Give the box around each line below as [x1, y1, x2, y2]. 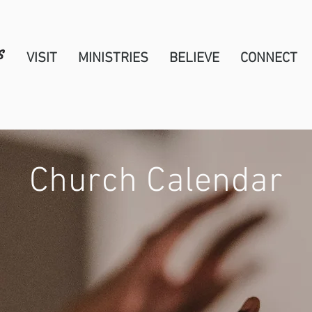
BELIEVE [169, 50, 219, 67]
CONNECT [240, 50, 297, 67]
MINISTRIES [78, 50, 148, 67]
